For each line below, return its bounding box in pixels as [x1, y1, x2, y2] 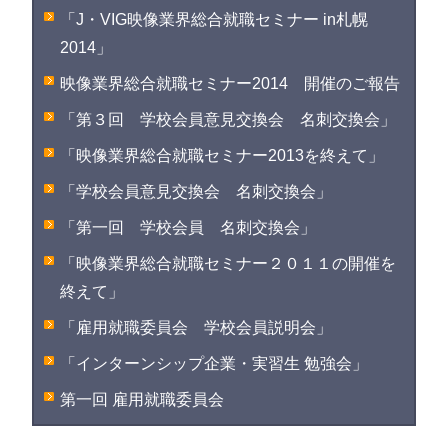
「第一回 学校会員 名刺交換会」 [60, 219, 317, 236]
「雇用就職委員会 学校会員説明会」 [60, 319, 333, 336]
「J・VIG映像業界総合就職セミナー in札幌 [60, 11, 369, 28]
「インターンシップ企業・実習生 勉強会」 [60, 355, 369, 372]
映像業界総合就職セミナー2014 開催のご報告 [60, 75, 401, 92]
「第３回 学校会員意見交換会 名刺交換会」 [60, 111, 397, 128]
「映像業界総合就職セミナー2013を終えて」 [60, 147, 385, 164]
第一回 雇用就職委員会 [60, 391, 225, 408]
